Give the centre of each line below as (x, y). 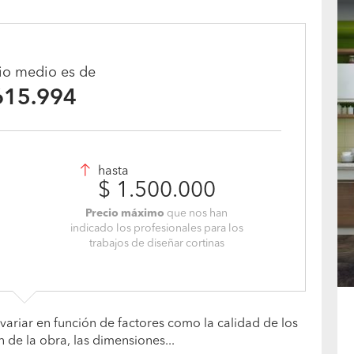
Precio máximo (125, 213)
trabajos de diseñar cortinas (156, 243)
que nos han (196, 213)
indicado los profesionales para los (156, 228)
